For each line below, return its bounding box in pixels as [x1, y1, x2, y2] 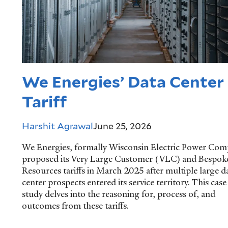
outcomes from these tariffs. [21, 200, 129, 212]
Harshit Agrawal [21, 119, 93, 132]
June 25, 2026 [93, 119, 152, 132]
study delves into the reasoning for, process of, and [21, 188, 215, 200]
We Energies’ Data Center [21, 72, 224, 92]
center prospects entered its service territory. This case [21, 177, 226, 188]
